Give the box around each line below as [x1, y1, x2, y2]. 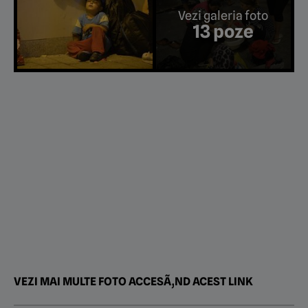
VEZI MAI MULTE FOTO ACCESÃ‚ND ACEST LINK [14, 275, 253, 289]
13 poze [192, 20, 254, 42]
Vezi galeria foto [178, 8, 269, 23]
